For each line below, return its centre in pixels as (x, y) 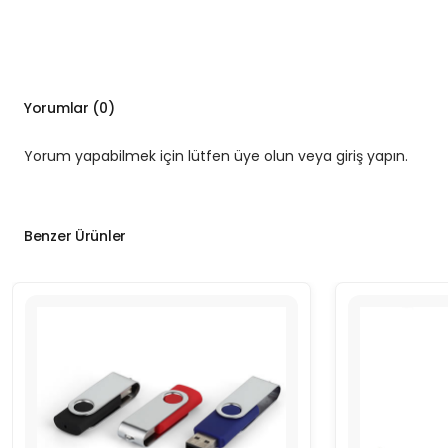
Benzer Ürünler (75, 236)
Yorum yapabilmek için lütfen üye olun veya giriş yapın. (216, 156)
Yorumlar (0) (69, 108)
